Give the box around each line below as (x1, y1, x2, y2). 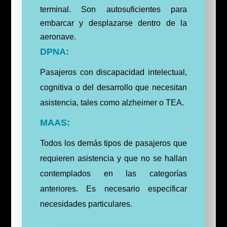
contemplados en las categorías (40, 169, 187, 178)
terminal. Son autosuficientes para (40, 5, 187, 14)
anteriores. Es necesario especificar (40, 184, 187, 193)
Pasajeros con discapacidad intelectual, (40, 68, 187, 77)
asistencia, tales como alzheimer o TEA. (40, 98, 184, 107)
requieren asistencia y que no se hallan (40, 154, 187, 163)
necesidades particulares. (40, 200, 132, 208)
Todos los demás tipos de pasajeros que (40, 139, 187, 147)
